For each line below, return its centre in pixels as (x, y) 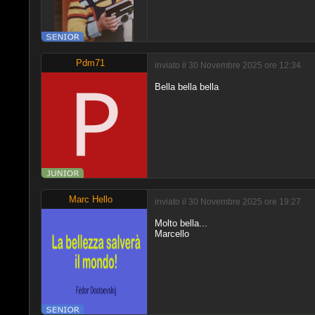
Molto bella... (181, 223)
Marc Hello (90, 199)
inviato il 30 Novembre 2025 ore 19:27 (227, 202)
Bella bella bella (186, 86)
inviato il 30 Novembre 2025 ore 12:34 (227, 66)
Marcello (172, 233)
